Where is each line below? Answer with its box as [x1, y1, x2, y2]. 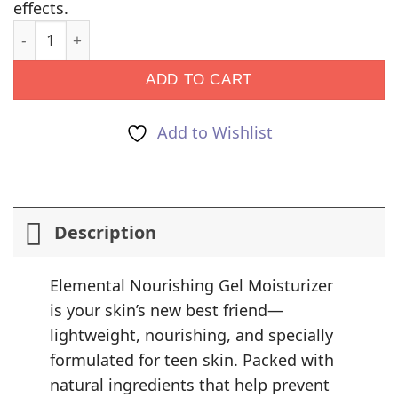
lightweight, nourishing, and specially [50, 323, 334, 346]
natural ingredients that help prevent [50, 373, 330, 395]
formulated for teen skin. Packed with [50, 348, 335, 370]
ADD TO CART [146, 70, 252, 89]
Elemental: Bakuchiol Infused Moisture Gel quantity [12, 20, 386, 40]
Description [53, 219, 156, 244]
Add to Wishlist [156, 121, 273, 143]
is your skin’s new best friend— [50, 298, 284, 321]
